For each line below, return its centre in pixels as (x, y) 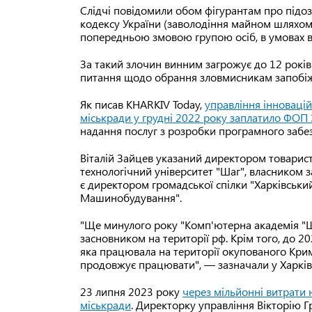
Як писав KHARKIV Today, (142, 104)
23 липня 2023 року (131, 292)
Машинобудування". (131, 198)
